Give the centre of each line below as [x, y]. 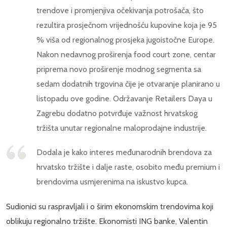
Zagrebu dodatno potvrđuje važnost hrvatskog [117, 113]
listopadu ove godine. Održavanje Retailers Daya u [124, 99]
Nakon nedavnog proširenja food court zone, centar [126, 55]
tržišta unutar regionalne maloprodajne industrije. [122, 128]
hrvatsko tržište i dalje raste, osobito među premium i [128, 167]
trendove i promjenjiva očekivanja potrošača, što [120, 11]
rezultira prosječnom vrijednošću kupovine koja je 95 [127, 25]
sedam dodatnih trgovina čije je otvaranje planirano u [128, 84]
